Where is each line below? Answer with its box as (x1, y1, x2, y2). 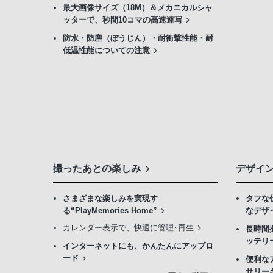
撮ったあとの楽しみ (53, 163, 141, 174)
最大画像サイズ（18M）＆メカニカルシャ (63, 3, 213, 13)
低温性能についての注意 (63, 46, 150, 55)
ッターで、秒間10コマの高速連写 (63, 15, 182, 25)
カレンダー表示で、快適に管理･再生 (63, 223, 194, 233)
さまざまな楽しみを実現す (63, 194, 158, 204)
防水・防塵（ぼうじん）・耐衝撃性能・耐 (63, 34, 213, 43)
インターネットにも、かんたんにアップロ (63, 241, 213, 251)
